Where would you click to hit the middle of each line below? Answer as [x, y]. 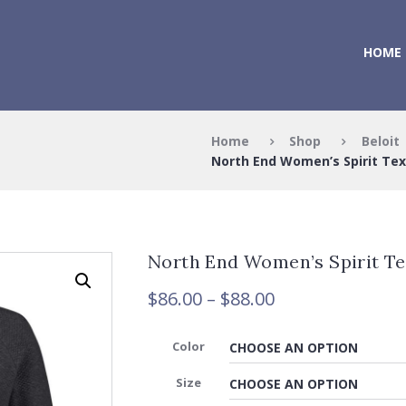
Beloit [380, 140]
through [310, 362]
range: [301, 319]
